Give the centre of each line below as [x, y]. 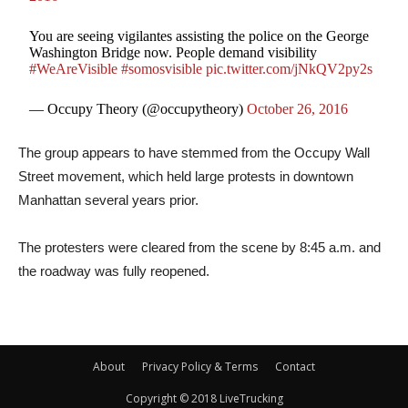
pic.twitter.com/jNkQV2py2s [290, 69]
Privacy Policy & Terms [200, 367]
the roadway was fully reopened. [114, 271]
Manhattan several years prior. [108, 200]
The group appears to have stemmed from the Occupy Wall [194, 153]
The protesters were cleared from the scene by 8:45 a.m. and [199, 247]
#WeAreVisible [74, 69]
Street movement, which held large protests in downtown [186, 176]
